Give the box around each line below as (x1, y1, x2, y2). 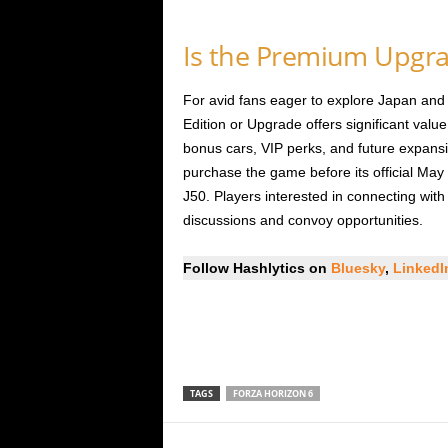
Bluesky (330, 260, 385, 277)
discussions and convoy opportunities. (182, 212, 423, 229)
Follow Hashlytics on (182, 260, 331, 277)
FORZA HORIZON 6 (232, 387, 313, 401)
